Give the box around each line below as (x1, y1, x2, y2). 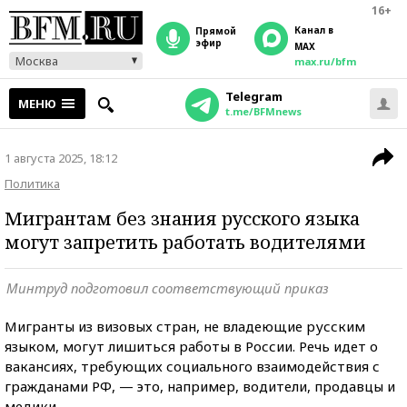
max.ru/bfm (294, 55, 356, 68)
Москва (15, 53, 58, 69)
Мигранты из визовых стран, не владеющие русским (5, 317, 365, 335)
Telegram (224, 88, 283, 104)
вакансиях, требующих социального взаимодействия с (5, 357, 380, 375)
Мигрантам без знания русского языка (5, 206, 360, 231)
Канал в (294, 24, 333, 36)
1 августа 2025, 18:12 (5, 150, 117, 166)
